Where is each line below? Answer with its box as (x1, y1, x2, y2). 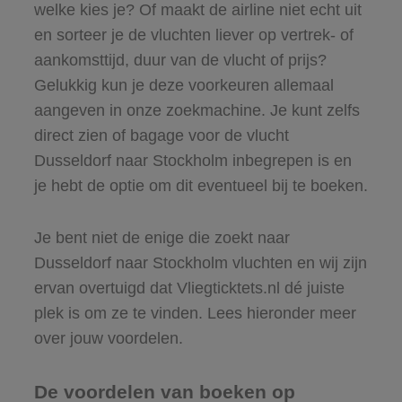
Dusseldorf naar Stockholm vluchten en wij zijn (33, 253, 367, 272)
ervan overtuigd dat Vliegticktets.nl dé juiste (33, 278, 345, 297)
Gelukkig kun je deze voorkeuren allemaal (33, 75, 334, 94)
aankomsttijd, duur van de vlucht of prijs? (33, 50, 327, 69)
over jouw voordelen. (33, 328, 183, 347)
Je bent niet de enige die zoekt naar (33, 228, 290, 247)
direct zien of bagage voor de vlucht (33, 126, 289, 144)
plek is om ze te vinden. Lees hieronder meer (33, 303, 356, 322)
